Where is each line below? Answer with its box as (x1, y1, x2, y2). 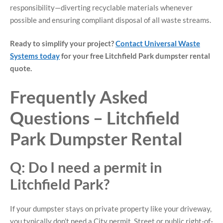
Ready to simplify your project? (10, 39, 115, 48)
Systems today (10, 51, 60, 61)
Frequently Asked (10, 86, 148, 107)
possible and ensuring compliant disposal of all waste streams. (10, 15, 211, 24)
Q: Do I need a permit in (10, 158, 162, 176)
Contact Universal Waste (115, 39, 200, 48)
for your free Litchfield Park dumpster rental (60, 51, 210, 61)
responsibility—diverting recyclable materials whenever (10, 2, 193, 12)
